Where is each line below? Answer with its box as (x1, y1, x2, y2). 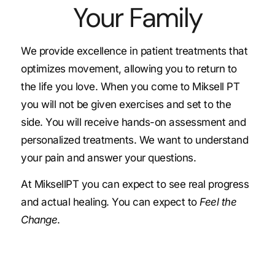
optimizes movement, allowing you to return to (21, 62, 237, 75)
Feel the (199, 196, 236, 209)
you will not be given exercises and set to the (21, 98, 231, 110)
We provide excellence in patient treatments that (21, 44, 247, 57)
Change (21, 214, 57, 227)
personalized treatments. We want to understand (21, 133, 248, 146)
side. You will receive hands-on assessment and (21, 115, 246, 128)
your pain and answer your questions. (21, 151, 196, 164)
